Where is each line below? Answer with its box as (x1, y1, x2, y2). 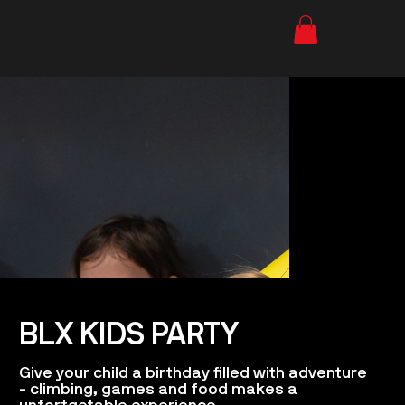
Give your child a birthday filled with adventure (18, 366, 367, 382)
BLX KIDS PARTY (18, 323, 239, 352)
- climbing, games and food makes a (18, 382, 297, 399)
